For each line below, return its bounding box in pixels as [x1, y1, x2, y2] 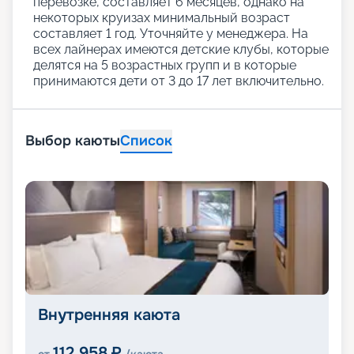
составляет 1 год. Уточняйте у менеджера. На [33, 26, 308, 42]
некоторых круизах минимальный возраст [33, 10, 290, 26]
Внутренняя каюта [38, 305, 180, 326]
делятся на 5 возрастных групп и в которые [33, 58, 296, 73]
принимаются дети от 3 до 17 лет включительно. [33, 73, 324, 89]
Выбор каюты [25, 132, 120, 150]
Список [120, 132, 172, 150]
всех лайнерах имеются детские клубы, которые [33, 42, 329, 58]
